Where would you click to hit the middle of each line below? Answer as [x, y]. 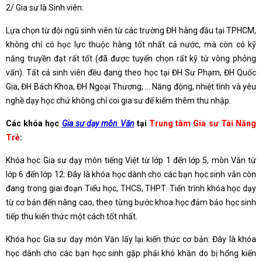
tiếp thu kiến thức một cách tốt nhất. [72, 216]
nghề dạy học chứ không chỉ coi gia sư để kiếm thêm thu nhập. [118, 100]
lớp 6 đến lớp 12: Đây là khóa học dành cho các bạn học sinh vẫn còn [131, 174]
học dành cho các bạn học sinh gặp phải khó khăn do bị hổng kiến [131, 253]
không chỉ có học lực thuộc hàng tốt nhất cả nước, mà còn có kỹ [131, 44]
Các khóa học [34, 123]
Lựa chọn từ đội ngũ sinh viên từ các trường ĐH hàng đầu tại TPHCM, [131, 30]
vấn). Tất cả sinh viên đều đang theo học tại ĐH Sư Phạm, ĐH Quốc [131, 72]
